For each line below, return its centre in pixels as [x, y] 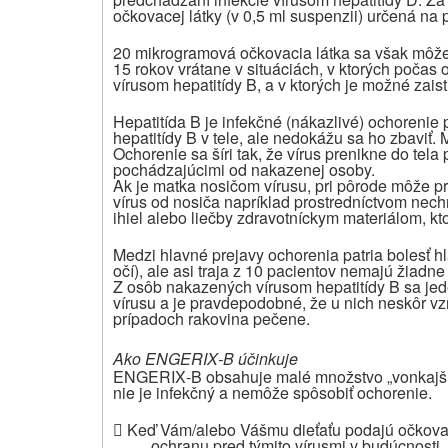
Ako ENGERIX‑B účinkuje [205, 358]
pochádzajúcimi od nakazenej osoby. [244, 169]
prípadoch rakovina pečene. [211, 318]
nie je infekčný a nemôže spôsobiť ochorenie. [272, 392]
